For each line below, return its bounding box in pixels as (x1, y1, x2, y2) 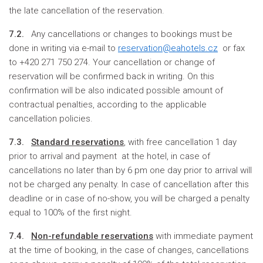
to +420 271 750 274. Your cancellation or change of (9, 57, 215, 68)
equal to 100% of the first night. (9, 207, 132, 218)
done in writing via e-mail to (9, 43, 118, 53)
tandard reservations (36, 137, 124, 147)
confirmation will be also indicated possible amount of (9, 85, 223, 96)
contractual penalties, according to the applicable (9, 99, 207, 110)
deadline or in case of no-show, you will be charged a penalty (9, 193, 249, 204)
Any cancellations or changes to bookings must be (29, 29, 232, 39)
